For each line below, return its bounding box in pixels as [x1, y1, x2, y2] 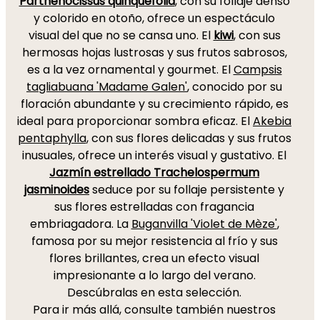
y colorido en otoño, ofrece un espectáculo [34, 10, 275, 26]
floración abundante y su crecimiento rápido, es [20, 96, 289, 112]
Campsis [233, 61, 282, 78]
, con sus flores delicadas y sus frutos [86, 130, 291, 146]
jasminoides [24, 181, 89, 198]
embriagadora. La [29, 216, 131, 232]
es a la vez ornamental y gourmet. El [26, 61, 234, 78]
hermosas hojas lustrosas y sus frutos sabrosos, [21, 44, 287, 61]
